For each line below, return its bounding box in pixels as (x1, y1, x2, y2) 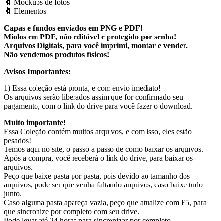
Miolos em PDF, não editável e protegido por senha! (4, 32, 176, 41)
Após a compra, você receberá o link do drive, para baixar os (4, 153, 193, 162)
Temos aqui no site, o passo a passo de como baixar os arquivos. (4, 145, 203, 153)
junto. (4, 189, 22, 198)
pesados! (4, 136, 31, 145)
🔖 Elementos (4, 6, 46, 15)
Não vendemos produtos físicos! (4, 50, 109, 59)
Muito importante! (4, 118, 66, 127)
